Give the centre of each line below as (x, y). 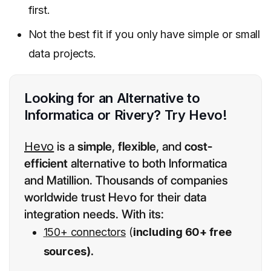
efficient (46, 164)
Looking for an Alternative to (112, 98)
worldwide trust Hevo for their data (115, 198)
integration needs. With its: (94, 214)
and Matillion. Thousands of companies (126, 181)
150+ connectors (84, 232)
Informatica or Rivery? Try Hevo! (126, 115)
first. (39, 10)
